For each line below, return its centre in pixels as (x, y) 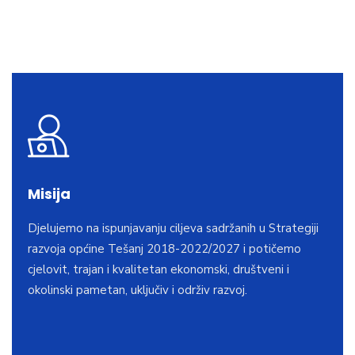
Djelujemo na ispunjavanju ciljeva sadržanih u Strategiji (173, 228)
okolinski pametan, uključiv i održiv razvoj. (137, 290)
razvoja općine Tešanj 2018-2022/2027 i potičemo (164, 248)
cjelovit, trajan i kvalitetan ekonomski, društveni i (158, 269)
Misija (49, 193)
